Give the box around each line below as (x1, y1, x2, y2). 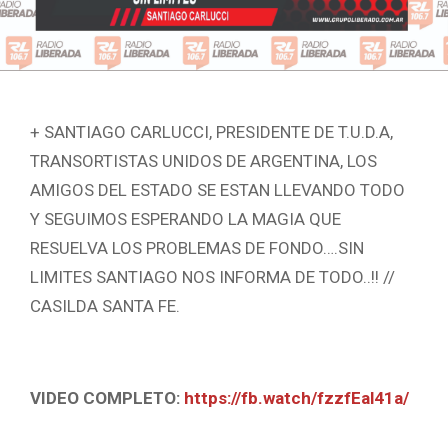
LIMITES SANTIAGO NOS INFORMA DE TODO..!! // (30, 267, 395, 288)
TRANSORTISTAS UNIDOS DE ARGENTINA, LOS (30, 151, 377, 172)
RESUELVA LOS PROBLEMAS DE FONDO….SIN (30, 238, 364, 259)
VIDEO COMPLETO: (30, 388, 184, 409)
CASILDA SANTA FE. (30, 296, 180, 317)
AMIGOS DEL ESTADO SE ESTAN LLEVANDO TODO (30, 180, 405, 201)
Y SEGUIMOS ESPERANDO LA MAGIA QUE (30, 209, 341, 230)
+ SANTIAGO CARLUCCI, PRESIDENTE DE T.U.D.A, (30, 122, 393, 143)
